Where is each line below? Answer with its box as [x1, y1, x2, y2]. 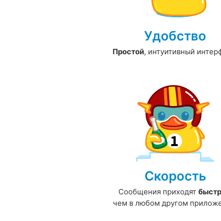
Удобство [144, 28, 207, 44]
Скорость [144, 168, 206, 184]
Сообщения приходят [118, 187, 198, 197]
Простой [112, 47, 145, 57]
